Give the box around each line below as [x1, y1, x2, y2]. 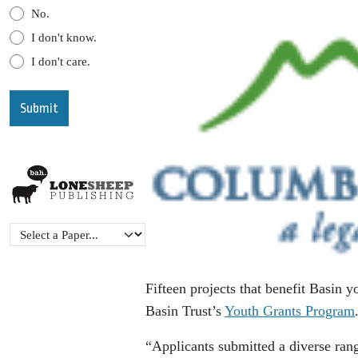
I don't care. [30, 54, 90, 68]
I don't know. [30, 30, 97, 44]
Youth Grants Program [225, 303, 355, 320]
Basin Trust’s [145, 303, 225, 320]
